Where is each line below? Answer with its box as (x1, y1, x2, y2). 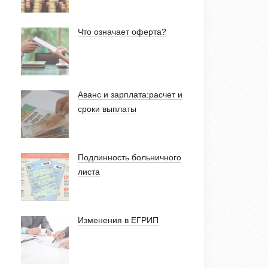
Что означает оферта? (78, 27, 167, 36)
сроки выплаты (78, 104, 137, 114)
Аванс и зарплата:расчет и (78, 90, 183, 99)
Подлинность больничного (78, 153, 182, 162)
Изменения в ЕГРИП (78, 215, 159, 225)
